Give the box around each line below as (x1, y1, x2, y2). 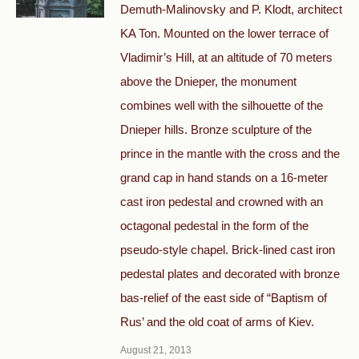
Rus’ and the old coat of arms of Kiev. (120, 315, 314, 329)
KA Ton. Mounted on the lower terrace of (120, 26, 329, 40)
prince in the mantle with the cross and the (120, 147, 340, 160)
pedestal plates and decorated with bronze (120, 267, 340, 280)
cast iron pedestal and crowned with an (120, 195, 323, 208)
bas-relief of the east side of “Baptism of (120, 291, 327, 305)
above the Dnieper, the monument (120, 75, 296, 88)
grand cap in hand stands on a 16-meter (120, 171, 328, 184)
